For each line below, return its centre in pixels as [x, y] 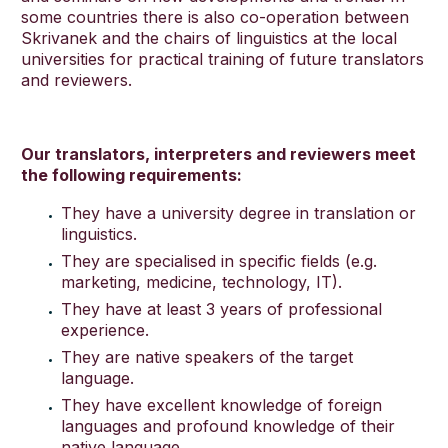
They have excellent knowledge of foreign [221, 405]
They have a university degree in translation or [238, 213]
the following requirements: [131, 174]
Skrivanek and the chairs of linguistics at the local [209, 38]
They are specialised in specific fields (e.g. [219, 261]
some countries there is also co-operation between [215, 17]
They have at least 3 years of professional [221, 309]
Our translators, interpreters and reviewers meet [218, 153]
